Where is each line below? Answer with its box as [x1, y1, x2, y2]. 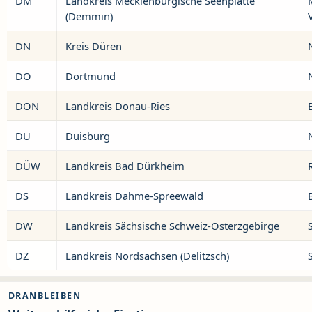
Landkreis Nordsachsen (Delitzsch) [65, 249, 229, 263]
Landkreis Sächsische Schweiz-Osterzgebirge [65, 219, 279, 233]
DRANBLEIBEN [8, 290, 81, 302]
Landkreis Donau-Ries [65, 99, 170, 113]
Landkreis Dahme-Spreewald [65, 189, 203, 203]
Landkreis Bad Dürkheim [65, 159, 185, 173]
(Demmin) [65, 9, 113, 23]
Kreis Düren [65, 39, 122, 53]
